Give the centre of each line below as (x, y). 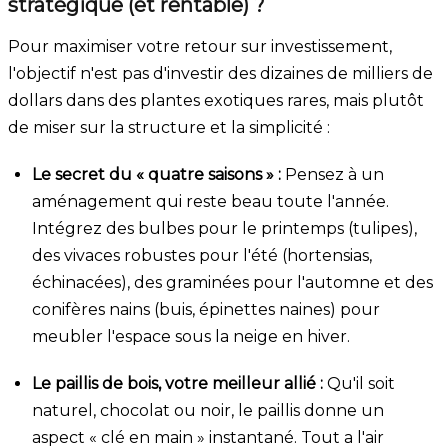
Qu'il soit (359, 383)
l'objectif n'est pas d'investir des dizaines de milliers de (220, 73)
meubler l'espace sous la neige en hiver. (191, 336)
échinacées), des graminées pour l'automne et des (232, 282)
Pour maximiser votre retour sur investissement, (200, 46)
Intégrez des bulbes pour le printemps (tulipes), (224, 228)
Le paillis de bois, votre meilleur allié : (177, 383)
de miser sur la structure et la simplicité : (169, 127)
